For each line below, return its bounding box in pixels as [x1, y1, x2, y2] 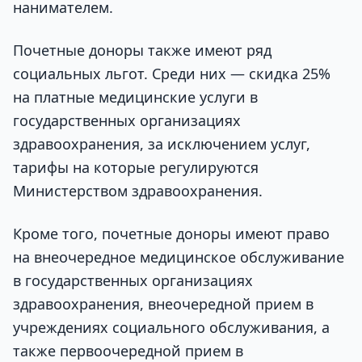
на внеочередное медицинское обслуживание [13, 247, 344, 267]
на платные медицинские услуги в [13, 87, 258, 107]
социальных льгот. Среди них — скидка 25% [13, 64, 330, 84]
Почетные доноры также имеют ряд [13, 40, 271, 61]
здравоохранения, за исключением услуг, [13, 134, 310, 154]
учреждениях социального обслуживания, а [13, 318, 330, 338]
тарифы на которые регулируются [13, 158, 259, 178]
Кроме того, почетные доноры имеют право [13, 224, 330, 244]
